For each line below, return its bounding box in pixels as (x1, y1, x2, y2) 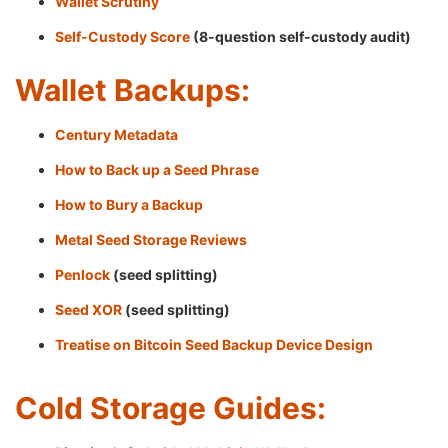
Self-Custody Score (55, 28, 190, 45)
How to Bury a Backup (55, 196, 203, 213)
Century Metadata (55, 126, 178, 143)
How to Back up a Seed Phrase (55, 161, 259, 178)
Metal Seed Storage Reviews (55, 231, 247, 248)
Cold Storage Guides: (15, 390, 326, 426)
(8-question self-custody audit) (190, 28, 411, 45)
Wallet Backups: (15, 72, 250, 108)
